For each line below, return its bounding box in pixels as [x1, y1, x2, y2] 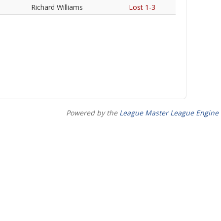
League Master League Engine [119, 108, 219, 117]
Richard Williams [31, 2, 83, 12]
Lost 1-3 [129, 2, 155, 12]
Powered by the [66, 108, 119, 117]
